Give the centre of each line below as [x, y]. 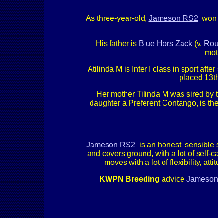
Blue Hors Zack [165, 44]
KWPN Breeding [129, 179]
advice [173, 179]
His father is [117, 44]
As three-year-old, [117, 18]
